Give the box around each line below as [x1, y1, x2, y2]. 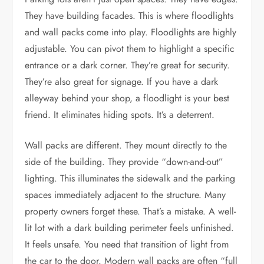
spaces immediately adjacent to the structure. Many [25, 188, 226, 202]
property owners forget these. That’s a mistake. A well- [25, 204, 236, 219]
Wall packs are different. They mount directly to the [25, 138, 227, 153]
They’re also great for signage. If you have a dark [25, 75, 219, 89]
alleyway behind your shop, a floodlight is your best [25, 91, 230, 105]
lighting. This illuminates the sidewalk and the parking [25, 171, 236, 186]
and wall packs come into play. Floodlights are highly [25, 25, 237, 39]
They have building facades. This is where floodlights [25, 9, 234, 23]
